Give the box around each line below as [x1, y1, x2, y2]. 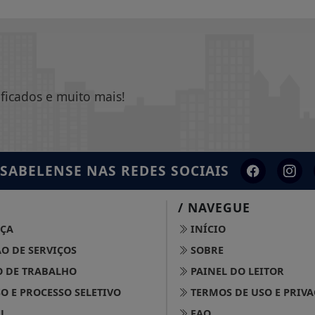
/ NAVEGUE [178, 198, 250, 216]
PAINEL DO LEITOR [188, 264, 284, 278]
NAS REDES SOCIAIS [82, 160, 229, 180]
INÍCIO [188, 221, 226, 236]
